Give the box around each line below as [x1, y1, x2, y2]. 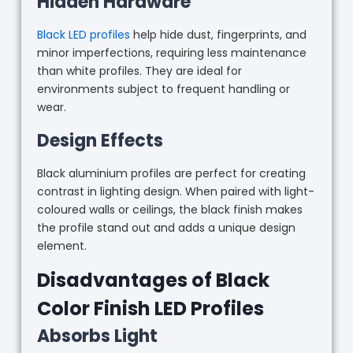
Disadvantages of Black [36, 267, 269, 294]
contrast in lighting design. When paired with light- [36, 184, 314, 200]
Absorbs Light [36, 324, 158, 349]
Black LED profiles [36, 27, 130, 43]
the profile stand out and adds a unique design [36, 220, 295, 236]
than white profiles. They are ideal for [36, 63, 242, 80]
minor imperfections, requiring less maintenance [36, 45, 307, 61]
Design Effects [36, 128, 163, 154]
